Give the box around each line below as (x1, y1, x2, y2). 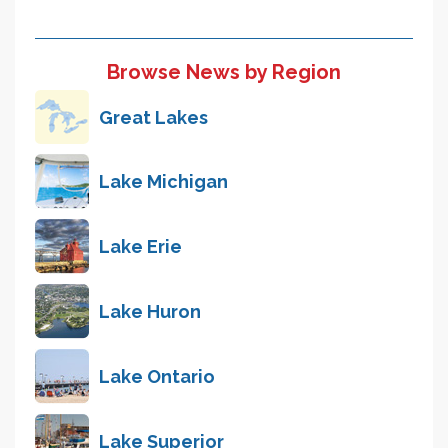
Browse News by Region (107, 60, 341, 85)
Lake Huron (99, 301, 201, 323)
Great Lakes (99, 106, 208, 128)
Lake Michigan (99, 171, 228, 193)
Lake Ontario (99, 366, 215, 388)
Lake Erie (99, 236, 182, 258)
